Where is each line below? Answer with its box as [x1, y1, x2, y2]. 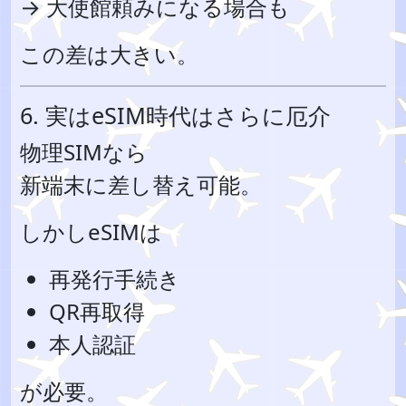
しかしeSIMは [20, 217, 162, 246]
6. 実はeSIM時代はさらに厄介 [20, 100, 331, 130]
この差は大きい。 [20, 39, 198, 69]
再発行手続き [49, 264, 180, 294]
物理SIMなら [20, 137, 148, 167]
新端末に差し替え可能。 [20, 169, 262, 199]
